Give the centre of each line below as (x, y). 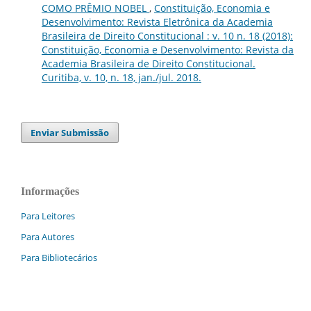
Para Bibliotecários (59, 257)
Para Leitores (48, 216)
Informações (50, 191)
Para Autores (48, 236)
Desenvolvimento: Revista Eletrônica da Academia (157, 22)
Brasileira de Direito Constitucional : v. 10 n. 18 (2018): (167, 35)
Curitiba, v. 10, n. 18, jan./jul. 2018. (121, 77)
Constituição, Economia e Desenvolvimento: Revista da (167, 49)
